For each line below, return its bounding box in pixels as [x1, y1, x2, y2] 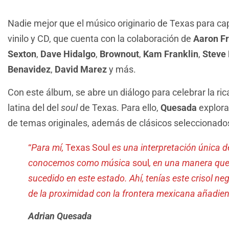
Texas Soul [65, 142, 112, 153]
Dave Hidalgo [40, 49, 96, 60]
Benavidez [8, 64, 51, 75]
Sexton [8, 49, 36, 60]
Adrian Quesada [28, 210, 91, 221]
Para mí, [31, 142, 65, 153]
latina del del [8, 102, 61, 113]
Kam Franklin [143, 49, 198, 60]
